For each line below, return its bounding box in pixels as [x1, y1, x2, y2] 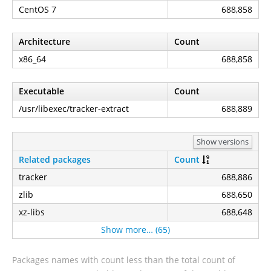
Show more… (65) [101, 224, 170, 235]
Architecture [19, 36, 70, 47]
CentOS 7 [19, 4, 56, 15]
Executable [19, 85, 64, 97]
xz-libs [19, 206, 45, 218]
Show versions [197, 135, 249, 147]
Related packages [19, 154, 91, 165]
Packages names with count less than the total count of [12, 254, 235, 266]
